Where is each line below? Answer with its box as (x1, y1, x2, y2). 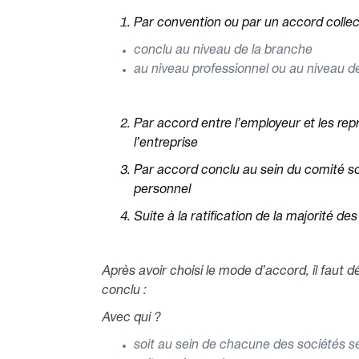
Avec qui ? (102, 313, 161, 325)
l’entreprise (134, 138, 198, 150)
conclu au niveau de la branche (134, 45, 313, 57)
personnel (134, 184, 194, 196)
